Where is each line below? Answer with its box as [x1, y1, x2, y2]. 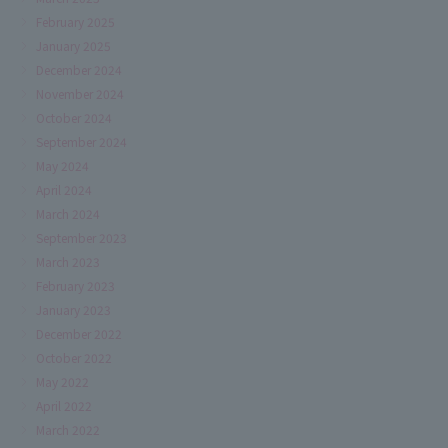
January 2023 [36, 300, 111, 318]
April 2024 [36, 180, 92, 198]
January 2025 [36, 36, 111, 54]
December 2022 [36, 324, 122, 342]
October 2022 [36, 348, 112, 366]
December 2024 [36, 60, 122, 78]
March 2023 [36, 252, 100, 270]
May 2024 [36, 156, 89, 174]
